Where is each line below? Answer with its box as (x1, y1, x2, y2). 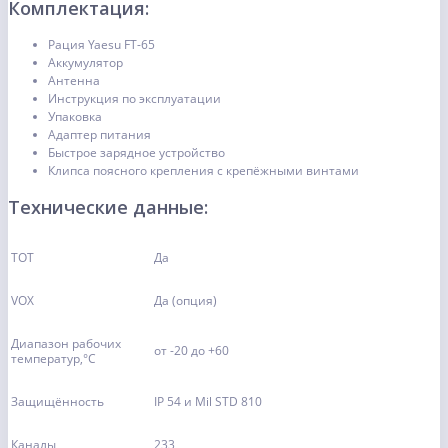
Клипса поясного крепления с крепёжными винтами (48, 162, 359, 180)
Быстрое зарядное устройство (48, 144, 225, 162)
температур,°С (11, 350, 96, 368)
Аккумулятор (48, 54, 123, 72)
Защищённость (11, 393, 104, 411)
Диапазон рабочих (11, 335, 121, 353)
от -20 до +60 (154, 342, 229, 360)
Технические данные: (8, 195, 208, 220)
